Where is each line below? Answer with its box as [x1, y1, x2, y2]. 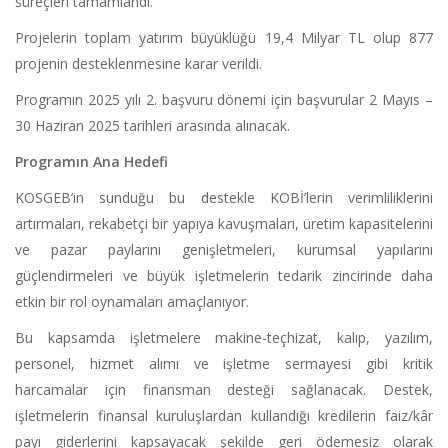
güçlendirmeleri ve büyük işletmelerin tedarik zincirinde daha [15, 266, 433, 286]
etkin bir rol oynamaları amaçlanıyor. [15, 292, 249, 312]
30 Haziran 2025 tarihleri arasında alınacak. [15, 116, 290, 136]
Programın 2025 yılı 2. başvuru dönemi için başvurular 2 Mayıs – [15, 90, 433, 110]
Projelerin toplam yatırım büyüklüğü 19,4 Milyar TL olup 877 [15, 28, 433, 48]
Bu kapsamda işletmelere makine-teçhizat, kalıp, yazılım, [15, 328, 433, 348]
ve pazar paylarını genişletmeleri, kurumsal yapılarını [15, 240, 433, 260]
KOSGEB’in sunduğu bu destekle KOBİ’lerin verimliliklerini [15, 188, 433, 208]
